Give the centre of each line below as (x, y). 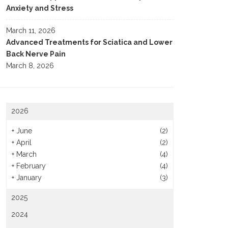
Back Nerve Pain (36, 54)
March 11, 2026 (31, 31)
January (29, 178)
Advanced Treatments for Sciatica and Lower (89, 42)
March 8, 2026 (30, 66)
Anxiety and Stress (40, 8)
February (31, 166)
